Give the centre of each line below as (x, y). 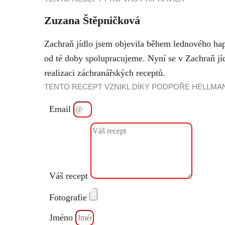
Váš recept (70, 176)
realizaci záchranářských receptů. (105, 73)
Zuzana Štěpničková (92, 20)
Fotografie (69, 197)
